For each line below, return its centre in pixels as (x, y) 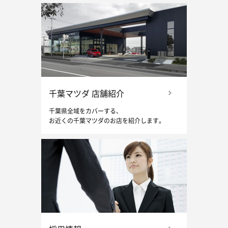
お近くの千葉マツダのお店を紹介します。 (107, 121)
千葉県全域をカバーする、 (85, 112)
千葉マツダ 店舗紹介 (86, 94)
